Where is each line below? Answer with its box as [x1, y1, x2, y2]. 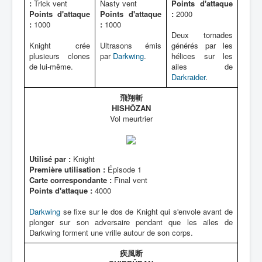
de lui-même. [29, 61, 73, 72]
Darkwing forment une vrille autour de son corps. [29, 227, 193, 238]
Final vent [112, 174, 147, 185]
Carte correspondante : [29, 174, 112, 185]
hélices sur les [171, 50, 233, 61]
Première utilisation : [29, 164, 105, 175]
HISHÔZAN [111, 102, 151, 113]
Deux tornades [171, 29, 233, 40]
